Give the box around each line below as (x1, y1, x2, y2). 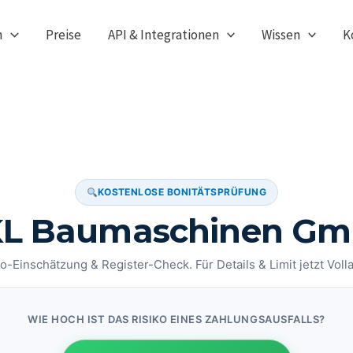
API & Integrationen (107, 25, 219, 43)
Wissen (261, 25, 300, 43)
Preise (45, 25, 81, 43)
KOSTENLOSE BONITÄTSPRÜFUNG (97, 186, 267, 198)
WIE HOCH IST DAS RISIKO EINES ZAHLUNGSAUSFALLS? (28, 313, 325, 325)
